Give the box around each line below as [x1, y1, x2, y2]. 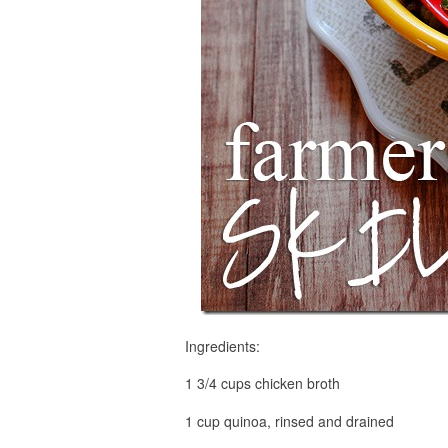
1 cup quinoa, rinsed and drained [184, 410, 394, 431]
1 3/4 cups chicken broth [184, 373, 340, 394]
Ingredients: [184, 335, 260, 356]
